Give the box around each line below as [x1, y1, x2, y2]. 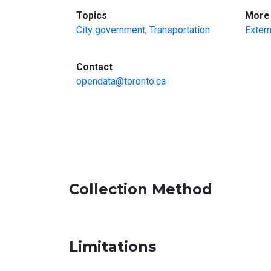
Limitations [69, 238, 156, 255]
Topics [76, 10, 107, 21]
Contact [76, 61, 113, 73]
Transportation [149, 24, 210, 36]
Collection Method [69, 180, 212, 198]
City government [76, 24, 145, 36]
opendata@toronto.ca [76, 76, 166, 87]
